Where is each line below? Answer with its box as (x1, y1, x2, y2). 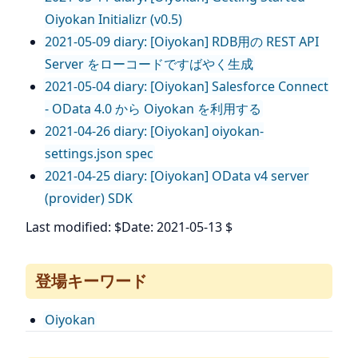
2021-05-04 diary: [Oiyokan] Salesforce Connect (45, 78, 328, 95)
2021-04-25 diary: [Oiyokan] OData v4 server (45, 167, 309, 185)
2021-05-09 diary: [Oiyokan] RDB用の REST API (45, 33, 319, 50)
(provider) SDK (45, 189, 133, 207)
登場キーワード (35, 270, 147, 292)
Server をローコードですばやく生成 (45, 55, 253, 73)
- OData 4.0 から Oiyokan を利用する (45, 100, 261, 117)
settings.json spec (45, 145, 153, 162)
